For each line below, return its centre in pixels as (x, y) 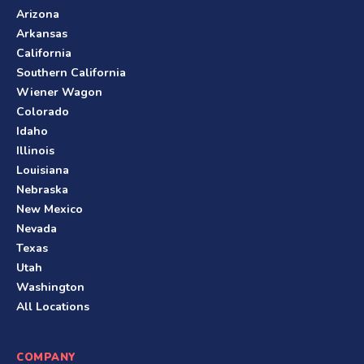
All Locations (53, 307)
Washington (50, 288)
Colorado (43, 112)
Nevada (37, 229)
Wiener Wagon (59, 93)
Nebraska (42, 190)
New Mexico (50, 210)
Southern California (71, 73)
